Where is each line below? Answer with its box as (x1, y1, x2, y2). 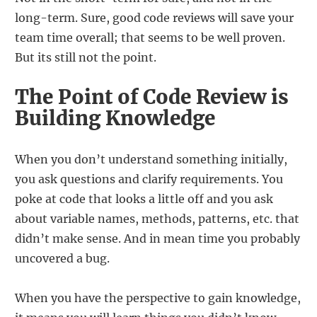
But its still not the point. (15, 50, 156, 64)
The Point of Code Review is (15, 84, 289, 110)
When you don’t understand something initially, (15, 151, 287, 166)
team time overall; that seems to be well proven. (15, 30, 285, 45)
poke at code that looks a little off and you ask (15, 191, 273, 206)
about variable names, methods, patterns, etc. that (15, 211, 299, 226)
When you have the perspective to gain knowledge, (15, 290, 301, 305)
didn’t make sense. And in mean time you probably (15, 231, 300, 246)
